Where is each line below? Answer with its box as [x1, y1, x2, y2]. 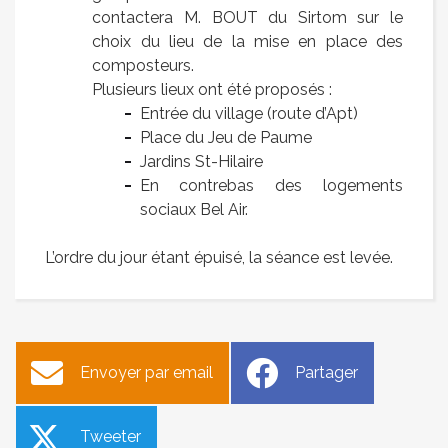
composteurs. [92, 55, 195, 75]
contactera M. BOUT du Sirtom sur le [92, 7, 403, 27]
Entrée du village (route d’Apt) [139, 103, 358, 123]
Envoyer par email [80, 362, 213, 382]
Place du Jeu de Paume [139, 127, 312, 147]
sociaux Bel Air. [139, 199, 248, 219]
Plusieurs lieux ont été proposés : [92, 79, 333, 99]
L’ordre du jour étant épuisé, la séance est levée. [45, 247, 393, 267]
